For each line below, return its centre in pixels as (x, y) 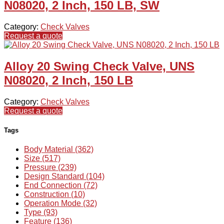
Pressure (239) (50, 167)
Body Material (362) (59, 149)
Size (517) (42, 158)
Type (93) (41, 212)
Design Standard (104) (64, 176)
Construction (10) (54, 194)
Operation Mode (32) (60, 203)
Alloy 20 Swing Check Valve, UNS (99, 66)
